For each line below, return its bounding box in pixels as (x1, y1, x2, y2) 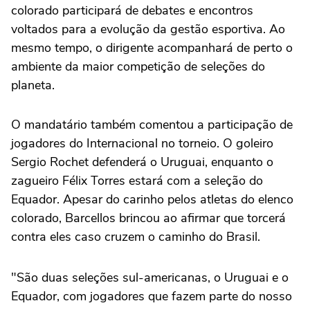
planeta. (11, 77, 55, 94)
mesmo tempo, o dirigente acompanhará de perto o (11, 39, 293, 57)
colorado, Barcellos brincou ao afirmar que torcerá (11, 210, 286, 227)
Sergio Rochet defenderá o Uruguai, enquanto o (11, 154, 273, 171)
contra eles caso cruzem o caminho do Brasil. (11, 228, 260, 246)
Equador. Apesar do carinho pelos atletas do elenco (11, 191, 293, 208)
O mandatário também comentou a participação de (11, 116, 293, 134)
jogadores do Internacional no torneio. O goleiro (11, 135, 273, 152)
